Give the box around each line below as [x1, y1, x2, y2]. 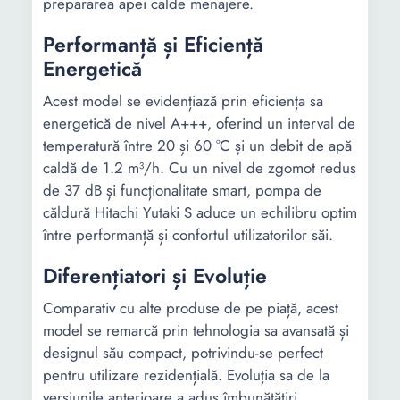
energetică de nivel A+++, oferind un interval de [43, 112, 355, 134]
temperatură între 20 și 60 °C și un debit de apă [43, 135, 352, 156]
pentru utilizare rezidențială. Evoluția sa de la [43, 364, 329, 386]
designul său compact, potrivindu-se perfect [43, 342, 323, 363]
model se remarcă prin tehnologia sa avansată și [43, 320, 349, 341]
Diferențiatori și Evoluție [43, 261, 267, 291]
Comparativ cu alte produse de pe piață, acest [43, 297, 338, 319]
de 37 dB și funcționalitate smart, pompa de [43, 179, 321, 201]
